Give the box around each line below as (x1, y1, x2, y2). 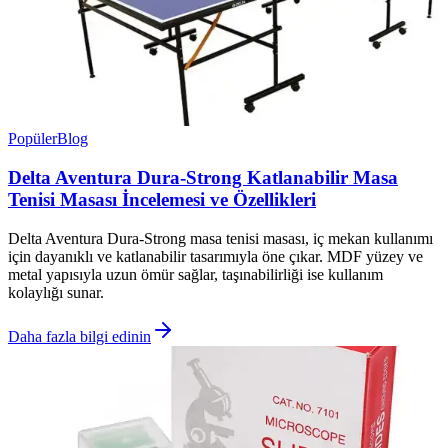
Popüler (8, 130, 57, 148)
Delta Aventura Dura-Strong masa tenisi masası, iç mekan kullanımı (8, 229, 433, 247)
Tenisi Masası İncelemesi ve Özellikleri (8, 189, 316, 211)
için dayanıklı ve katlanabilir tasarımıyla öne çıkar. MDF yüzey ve (8, 247, 423, 265)
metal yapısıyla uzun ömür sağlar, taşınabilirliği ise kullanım (8, 265, 383, 283)
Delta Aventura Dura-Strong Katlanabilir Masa (8, 167, 398, 189)
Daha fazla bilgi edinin (8, 327, 151, 345)
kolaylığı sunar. (8, 283, 104, 301)
